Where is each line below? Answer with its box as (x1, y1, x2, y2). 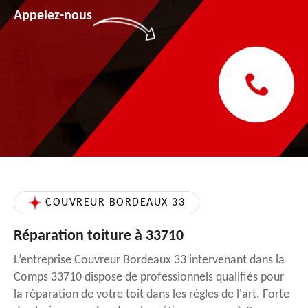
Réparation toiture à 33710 (14, 228, 184, 244)
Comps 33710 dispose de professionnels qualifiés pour (14, 270, 284, 284)
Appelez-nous (14, 8, 92, 23)
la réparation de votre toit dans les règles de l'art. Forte (14, 287, 289, 301)
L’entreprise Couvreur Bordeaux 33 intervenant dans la (14, 253, 285, 267)
